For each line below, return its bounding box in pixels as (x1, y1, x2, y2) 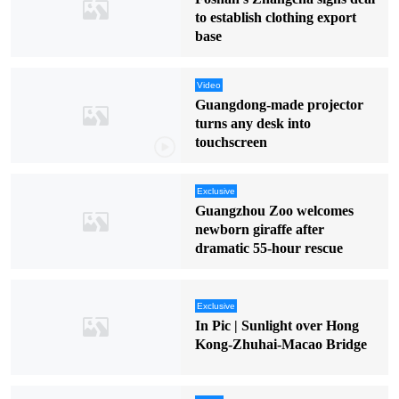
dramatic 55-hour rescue (194, 240, 343, 256)
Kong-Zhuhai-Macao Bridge (194, 336, 367, 352)
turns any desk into (194, 115, 311, 131)
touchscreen (194, 134, 267, 150)
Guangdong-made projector (194, 96, 363, 112)
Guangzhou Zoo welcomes (194, 202, 354, 218)
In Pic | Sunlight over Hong (194, 317, 359, 333)
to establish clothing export (194, 9, 356, 25)
